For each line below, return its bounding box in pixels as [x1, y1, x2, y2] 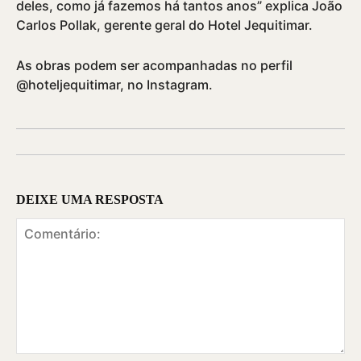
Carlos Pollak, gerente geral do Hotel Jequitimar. [16, 16, 313, 33]
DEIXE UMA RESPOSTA [16, 192, 164, 206]
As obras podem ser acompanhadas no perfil [16, 56, 293, 73]
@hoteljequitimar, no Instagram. [16, 76, 213, 93]
